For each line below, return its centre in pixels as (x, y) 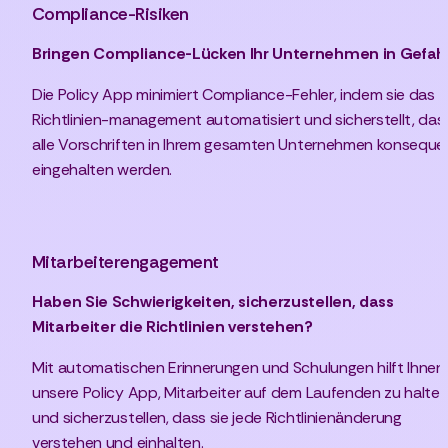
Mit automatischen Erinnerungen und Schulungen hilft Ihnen (238, 368)
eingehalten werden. (102, 170)
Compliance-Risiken (110, 14)
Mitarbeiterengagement (125, 262)
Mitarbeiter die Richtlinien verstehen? (172, 327)
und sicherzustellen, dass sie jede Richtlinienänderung (217, 418)
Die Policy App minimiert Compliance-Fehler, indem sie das (233, 95)
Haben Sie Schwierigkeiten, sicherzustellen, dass (213, 302)
